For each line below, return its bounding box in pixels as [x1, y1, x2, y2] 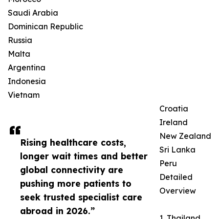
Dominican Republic [8, 22, 83, 32]
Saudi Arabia [8, 8, 58, 18]
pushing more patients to [20, 178, 131, 189]
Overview [159, 186, 196, 196]
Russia [8, 35, 32, 45]
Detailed [159, 172, 193, 182]
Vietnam [8, 90, 40, 100]
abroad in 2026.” [20, 205, 95, 217]
